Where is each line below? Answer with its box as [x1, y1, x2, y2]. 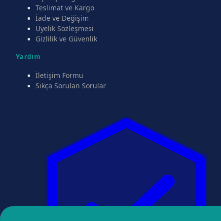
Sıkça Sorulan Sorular [36, 81, 106, 91]
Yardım [16, 52, 41, 62]
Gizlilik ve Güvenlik [36, 34, 97, 43]
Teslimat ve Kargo [36, 2, 94, 12]
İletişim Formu [36, 71, 83, 80]
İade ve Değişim [36, 13, 89, 23]
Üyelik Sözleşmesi [36, 23, 94, 33]
